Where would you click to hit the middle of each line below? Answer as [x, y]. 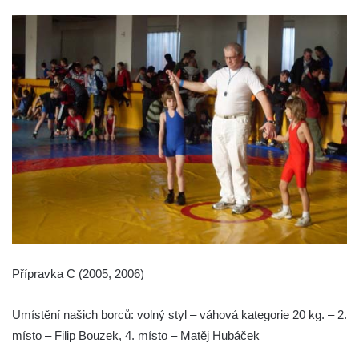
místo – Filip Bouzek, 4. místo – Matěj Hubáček [136, 335]
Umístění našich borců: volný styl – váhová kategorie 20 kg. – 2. [179, 314]
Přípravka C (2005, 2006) [78, 273]
